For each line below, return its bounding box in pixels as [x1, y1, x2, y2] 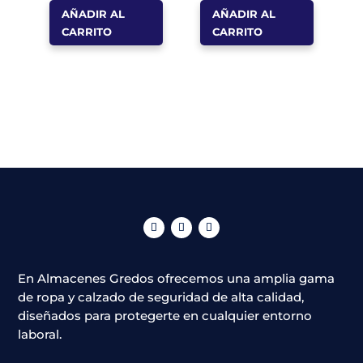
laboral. [18, 326, 66, 342]
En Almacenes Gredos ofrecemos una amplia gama [18, 270, 335, 286]
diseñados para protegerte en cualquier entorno [18, 307, 313, 323]
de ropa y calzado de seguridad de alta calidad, [18, 288, 305, 305]
